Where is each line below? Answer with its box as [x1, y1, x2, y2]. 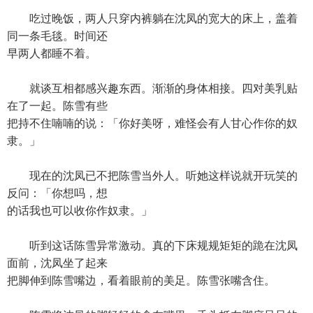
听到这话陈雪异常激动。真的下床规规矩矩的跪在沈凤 [7, 240, 298, 252]
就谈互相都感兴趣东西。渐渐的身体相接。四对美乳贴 [7, 82, 298, 94]
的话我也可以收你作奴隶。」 [7, 205, 152, 217]
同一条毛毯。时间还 [7, 30, 108, 42]
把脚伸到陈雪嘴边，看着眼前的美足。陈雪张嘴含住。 [7, 275, 275, 286]
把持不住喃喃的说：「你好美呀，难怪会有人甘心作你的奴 [7, 117, 298, 129]
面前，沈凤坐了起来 [7, 257, 108, 269]
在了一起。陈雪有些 [7, 100, 108, 112]
